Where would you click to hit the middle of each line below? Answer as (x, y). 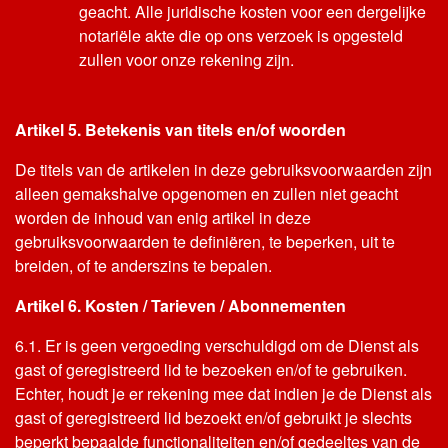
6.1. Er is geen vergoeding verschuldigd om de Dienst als (217, 345)
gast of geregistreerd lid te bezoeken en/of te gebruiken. (211, 369)
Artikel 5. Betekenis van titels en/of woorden (180, 129)
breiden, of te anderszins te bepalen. (143, 265)
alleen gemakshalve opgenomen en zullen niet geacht (206, 193)
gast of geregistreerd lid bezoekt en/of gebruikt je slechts (213, 417)
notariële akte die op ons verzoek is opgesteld (241, 35)
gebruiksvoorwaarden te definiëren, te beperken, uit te (205, 241)
